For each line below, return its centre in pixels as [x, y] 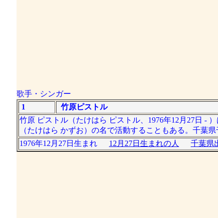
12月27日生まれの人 [144, 143]
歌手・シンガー [44, 94]
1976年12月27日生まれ [64, 143]
